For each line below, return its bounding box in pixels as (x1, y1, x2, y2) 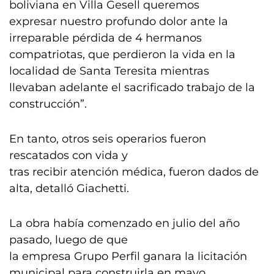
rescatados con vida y (9, 149, 128, 162)
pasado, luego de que (9, 233, 128, 246)
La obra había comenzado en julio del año (9, 217, 240, 230)
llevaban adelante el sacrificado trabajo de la (9, 81, 255, 94)
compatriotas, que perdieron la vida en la (9, 48, 235, 61)
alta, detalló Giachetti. (9, 182, 129, 195)
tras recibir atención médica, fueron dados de (9, 165, 259, 179)
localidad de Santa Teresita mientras (9, 64, 209, 78)
